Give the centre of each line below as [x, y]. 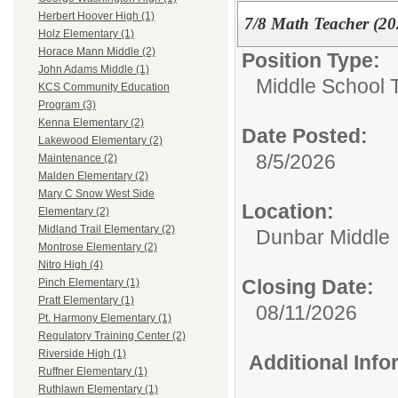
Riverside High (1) [82, 354]
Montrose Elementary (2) [98, 247]
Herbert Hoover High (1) [96, 16]
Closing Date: [308, 287]
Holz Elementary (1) [86, 34]
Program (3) [67, 105]
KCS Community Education [104, 88]
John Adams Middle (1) [94, 70]
